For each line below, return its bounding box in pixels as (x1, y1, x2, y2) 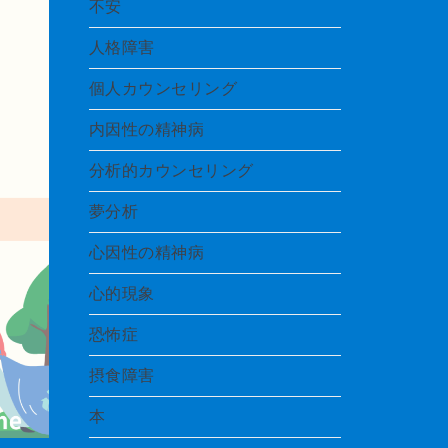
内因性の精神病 (88, 118, 204, 141)
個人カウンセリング (88, 77, 237, 100)
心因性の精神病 (88, 241, 204, 264)
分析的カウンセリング (88, 159, 254, 182)
